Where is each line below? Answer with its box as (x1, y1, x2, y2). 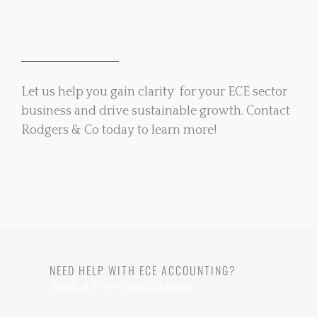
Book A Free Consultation (50, 280, 192, 295)
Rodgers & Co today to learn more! (21, 123, 217, 137)
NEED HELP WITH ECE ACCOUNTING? (50, 261, 236, 279)
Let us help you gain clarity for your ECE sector (21, 85, 287, 99)
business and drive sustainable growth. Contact (21, 104, 290, 118)
